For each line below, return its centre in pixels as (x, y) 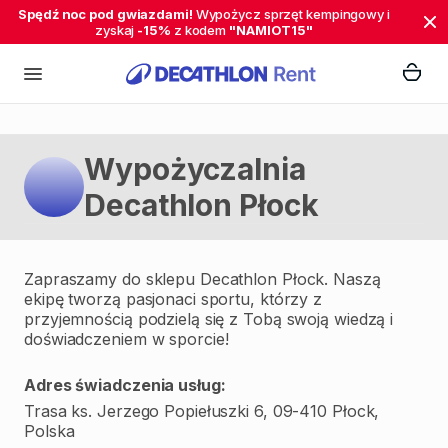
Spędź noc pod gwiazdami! (105, 14)
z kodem (200, 30)
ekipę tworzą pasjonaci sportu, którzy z (173, 299)
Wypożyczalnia (195, 169)
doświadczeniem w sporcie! (126, 339)
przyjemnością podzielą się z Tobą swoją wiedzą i (209, 319)
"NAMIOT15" (271, 30)
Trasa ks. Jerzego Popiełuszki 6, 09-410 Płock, (202, 411)
